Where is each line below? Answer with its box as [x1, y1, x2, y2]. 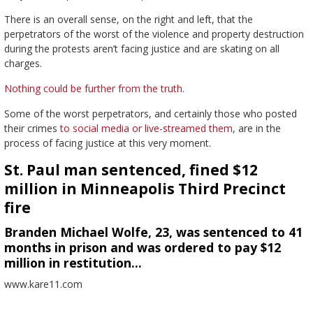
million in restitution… [3, 254, 142, 272]
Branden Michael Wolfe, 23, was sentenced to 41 [3, 224, 303, 241]
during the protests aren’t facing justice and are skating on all [3, 41, 279, 55]
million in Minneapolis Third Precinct [3, 178, 286, 198]
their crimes [3, 121, 60, 135]
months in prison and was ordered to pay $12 [3, 239, 281, 256]
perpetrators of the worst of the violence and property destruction [3, 27, 304, 41]
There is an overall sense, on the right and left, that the [3, 12, 253, 26]
